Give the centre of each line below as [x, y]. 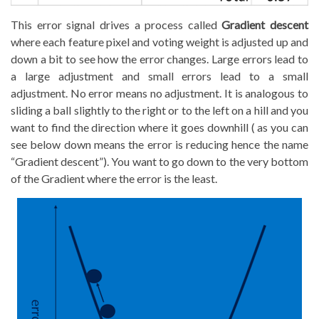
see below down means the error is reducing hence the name [159, 144]
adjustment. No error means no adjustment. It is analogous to [159, 93]
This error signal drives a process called [116, 24]
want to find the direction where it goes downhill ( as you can [159, 127]
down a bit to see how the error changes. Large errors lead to [159, 58]
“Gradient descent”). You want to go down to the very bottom [159, 161]
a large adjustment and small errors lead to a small [159, 75]
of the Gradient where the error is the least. [114, 178]
